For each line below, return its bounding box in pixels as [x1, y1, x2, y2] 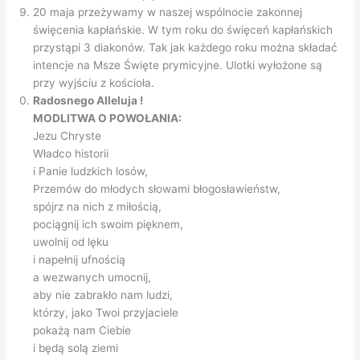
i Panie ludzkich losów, [33, 164, 149, 178]
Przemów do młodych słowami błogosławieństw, [33, 182, 281, 195]
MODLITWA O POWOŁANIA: [33, 111, 182, 125]
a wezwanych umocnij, [33, 270, 152, 284]
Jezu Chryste [33, 129, 102, 142]
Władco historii [33, 146, 109, 160]
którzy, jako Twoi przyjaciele [33, 305, 179, 319]
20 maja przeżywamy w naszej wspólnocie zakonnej [33, 5, 303, 18]
